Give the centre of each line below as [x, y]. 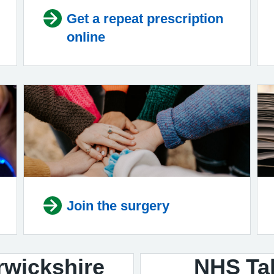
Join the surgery [118, 206]
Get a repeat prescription [145, 18]
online [86, 37]
